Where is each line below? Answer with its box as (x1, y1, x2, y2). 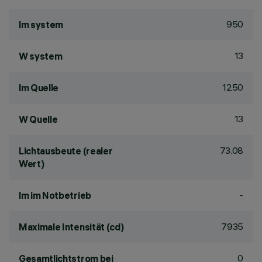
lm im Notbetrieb (19, 189, 91, 201)
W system (19, 50, 63, 62)
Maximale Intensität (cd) (19, 221, 124, 233)
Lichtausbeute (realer (19, 145, 113, 157)
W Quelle (19, 113, 58, 125)
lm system (19, 19, 64, 30)
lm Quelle (19, 82, 59, 94)
